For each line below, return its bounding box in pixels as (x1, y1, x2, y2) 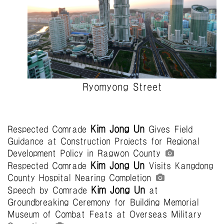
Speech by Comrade (7, 186, 91, 194)
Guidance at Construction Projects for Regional (7, 137, 199, 145)
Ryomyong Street (82, 81, 162, 91)
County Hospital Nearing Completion (7, 173, 151, 182)
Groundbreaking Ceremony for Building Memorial (7, 198, 199, 206)
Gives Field (144, 125, 192, 133)
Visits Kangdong (144, 161, 213, 170)
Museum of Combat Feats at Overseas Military (7, 210, 201, 218)
